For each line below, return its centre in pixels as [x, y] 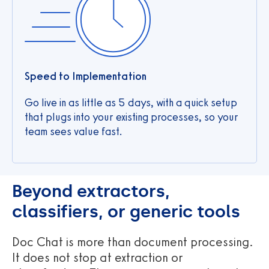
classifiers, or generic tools [126, 211]
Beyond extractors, [91, 191]
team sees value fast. [74, 131]
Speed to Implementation [86, 76]
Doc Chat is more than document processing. [132, 241]
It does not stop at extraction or [98, 257]
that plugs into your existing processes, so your [131, 117]
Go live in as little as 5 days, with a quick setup [131, 102]
